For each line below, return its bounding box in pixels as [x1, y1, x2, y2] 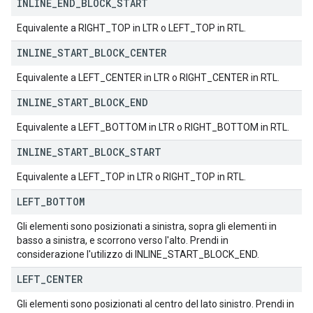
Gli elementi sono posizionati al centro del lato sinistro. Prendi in [17, 298, 294, 310]
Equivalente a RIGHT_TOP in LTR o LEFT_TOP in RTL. [17, 22, 246, 34]
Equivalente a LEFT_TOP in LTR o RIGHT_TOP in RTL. [17, 171, 246, 183]
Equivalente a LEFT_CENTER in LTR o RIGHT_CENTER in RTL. [17, 72, 279, 84]
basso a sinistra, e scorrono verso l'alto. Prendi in [17, 235, 228, 247]
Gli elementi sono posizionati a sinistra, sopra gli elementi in [17, 221, 277, 233]
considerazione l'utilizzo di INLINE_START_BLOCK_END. [17, 249, 259, 261]
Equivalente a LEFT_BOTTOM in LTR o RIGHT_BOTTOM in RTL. [17, 122, 289, 133]
